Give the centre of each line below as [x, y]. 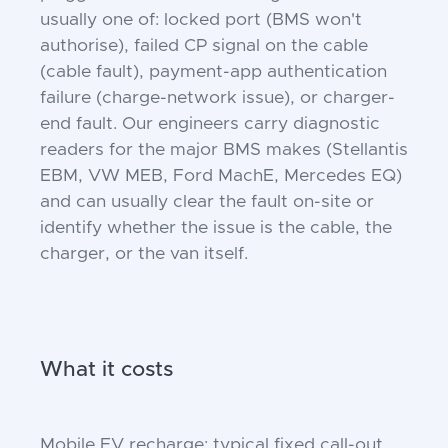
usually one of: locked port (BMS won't [201, 20]
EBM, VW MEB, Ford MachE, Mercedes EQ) [221, 176]
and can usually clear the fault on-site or [207, 202]
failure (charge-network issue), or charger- [217, 98]
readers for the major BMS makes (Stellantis [224, 150]
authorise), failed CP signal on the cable [204, 46]
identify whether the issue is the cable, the [216, 228]
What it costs [106, 369]
